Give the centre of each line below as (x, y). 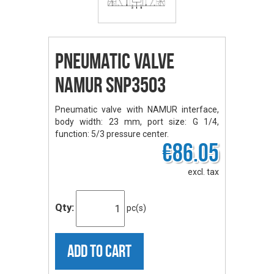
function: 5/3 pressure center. (112, 134)
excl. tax (203, 172)
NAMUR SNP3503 (110, 85)
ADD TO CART (99, 251)
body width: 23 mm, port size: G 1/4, (137, 122)
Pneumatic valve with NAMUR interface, (137, 109)
